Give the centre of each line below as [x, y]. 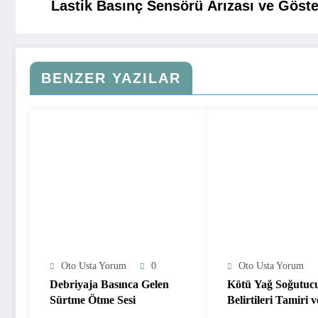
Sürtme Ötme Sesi [93, 300]
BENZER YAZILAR [111, 78]
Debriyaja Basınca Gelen [109, 284]
